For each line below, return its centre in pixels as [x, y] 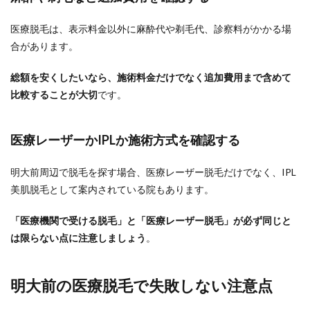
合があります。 [44, 46]
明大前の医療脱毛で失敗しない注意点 [142, 285]
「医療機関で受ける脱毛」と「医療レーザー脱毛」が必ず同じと [151, 220]
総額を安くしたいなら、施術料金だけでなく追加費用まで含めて [151, 77]
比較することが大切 [54, 94]
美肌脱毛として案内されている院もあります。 [112, 189]
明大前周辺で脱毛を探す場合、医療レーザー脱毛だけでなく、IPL [153, 172]
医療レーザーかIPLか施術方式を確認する [125, 140]
